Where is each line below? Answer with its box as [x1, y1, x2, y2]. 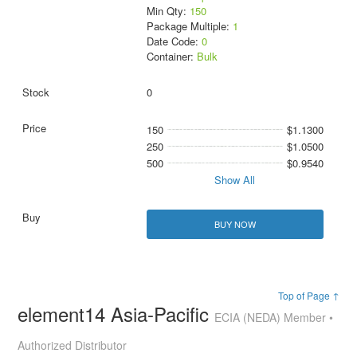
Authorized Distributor [18, 337, 127, 354]
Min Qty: [146, 3, 190, 19]
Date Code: [146, 33, 202, 49]
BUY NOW [214, 218, 256, 231]
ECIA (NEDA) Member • [214, 309, 334, 326]
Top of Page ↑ [277, 288, 339, 303]
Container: [146, 49, 197, 65]
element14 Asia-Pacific [18, 300, 215, 328]
